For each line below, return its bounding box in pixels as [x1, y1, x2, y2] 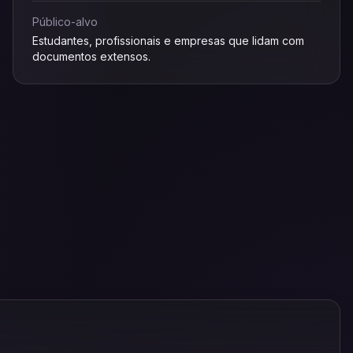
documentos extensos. [32, 50, 150, 63]
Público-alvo [32, 15, 98, 28]
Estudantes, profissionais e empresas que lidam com [32, 34, 304, 47]
